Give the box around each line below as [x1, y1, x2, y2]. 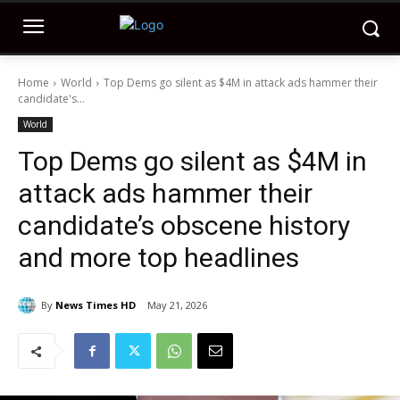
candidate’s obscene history [18, 210, 350, 241]
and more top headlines [18, 242, 299, 273]
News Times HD [55, 297, 136, 312]
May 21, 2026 [147, 298, 207, 312]
